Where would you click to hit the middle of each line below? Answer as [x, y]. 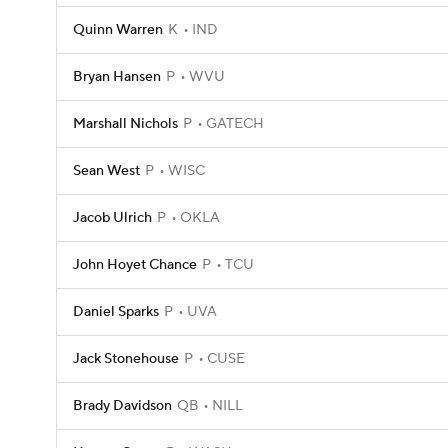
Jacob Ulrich [112, 218]
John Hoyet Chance [135, 265]
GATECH [233, 124]
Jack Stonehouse [126, 359]
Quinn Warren [118, 30]
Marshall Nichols [125, 124]
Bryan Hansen [117, 77]
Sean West [106, 171]
